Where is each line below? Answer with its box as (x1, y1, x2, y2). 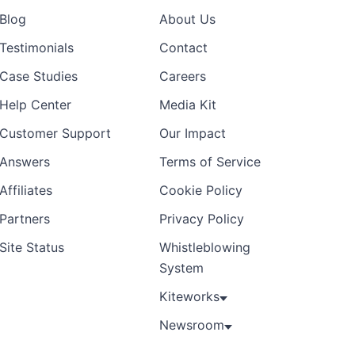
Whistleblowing (159, 239, 250, 256)
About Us (159, 11, 216, 28)
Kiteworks (159, 288, 219, 305)
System (159, 260, 208, 277)
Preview (93, 16, 138, 30)
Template (66, 38, 115, 52)
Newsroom (159, 317, 224, 334)
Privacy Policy (159, 211, 244, 227)
